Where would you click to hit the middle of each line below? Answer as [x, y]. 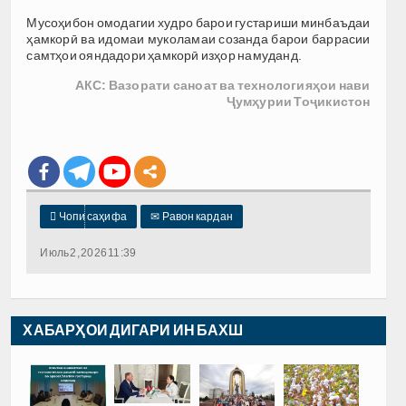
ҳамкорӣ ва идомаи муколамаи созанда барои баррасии [198, 39]
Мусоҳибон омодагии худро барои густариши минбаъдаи [198, 23]
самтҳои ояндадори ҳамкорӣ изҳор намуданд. [164, 56]
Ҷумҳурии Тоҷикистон [298, 102]
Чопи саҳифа [92, 217]
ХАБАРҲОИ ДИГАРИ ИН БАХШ [133, 331]
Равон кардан [196, 217]
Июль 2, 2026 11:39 [88, 253]
